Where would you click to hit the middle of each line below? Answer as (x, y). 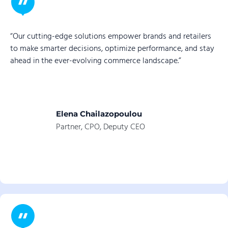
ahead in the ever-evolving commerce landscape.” (96, 61)
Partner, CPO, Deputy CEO (101, 127)
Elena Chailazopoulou (99, 113)
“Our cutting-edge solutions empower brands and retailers (111, 37)
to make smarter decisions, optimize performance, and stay (112, 49)
